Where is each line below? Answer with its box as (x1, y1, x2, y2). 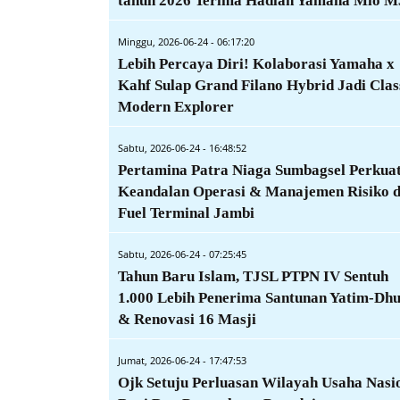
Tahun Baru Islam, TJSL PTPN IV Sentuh (118, 267, 388, 285)
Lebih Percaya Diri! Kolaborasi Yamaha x (118, 54, 395, 72)
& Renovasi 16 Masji (118, 310, 256, 328)
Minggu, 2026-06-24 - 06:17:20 (118, 34, 254, 48)
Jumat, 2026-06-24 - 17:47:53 (118, 353, 246, 367)
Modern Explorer (118, 97, 234, 115)
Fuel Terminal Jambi (118, 204, 254, 221)
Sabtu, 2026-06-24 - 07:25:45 (118, 246, 246, 261)
